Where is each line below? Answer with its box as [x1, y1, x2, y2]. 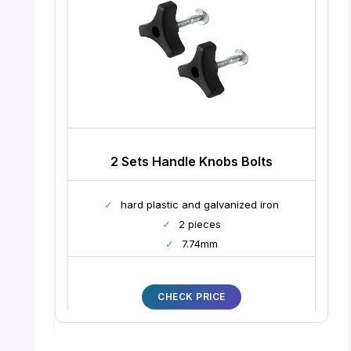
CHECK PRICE [157, 290, 226, 302]
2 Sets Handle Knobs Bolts [110, 153, 273, 169]
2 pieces [179, 217, 221, 230]
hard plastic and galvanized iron [121, 197, 279, 211]
